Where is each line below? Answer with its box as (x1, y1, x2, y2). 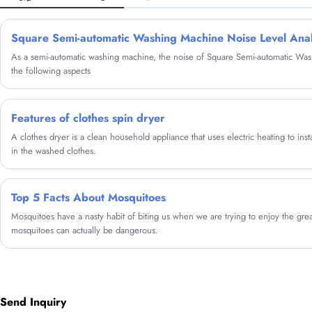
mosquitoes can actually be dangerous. (11, 224, 158, 237)
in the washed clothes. (11, 143, 96, 157)
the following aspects (11, 64, 91, 78)
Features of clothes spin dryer (11, 109, 165, 126)
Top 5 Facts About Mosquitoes (11, 189, 166, 206)
